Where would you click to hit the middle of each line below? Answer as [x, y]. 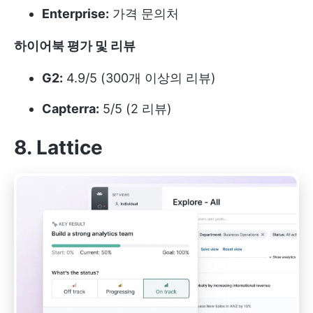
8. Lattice [58, 147]
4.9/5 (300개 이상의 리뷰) [139, 78]
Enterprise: [75, 13]
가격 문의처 [144, 13]
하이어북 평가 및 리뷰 [75, 45]
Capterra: [71, 108]
